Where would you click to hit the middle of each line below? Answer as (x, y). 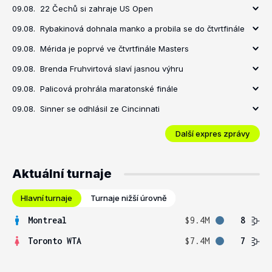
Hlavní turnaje (46, 198)
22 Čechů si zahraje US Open (97, 8)
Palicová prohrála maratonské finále (109, 89)
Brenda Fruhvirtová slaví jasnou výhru (112, 69)
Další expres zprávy (212, 133)
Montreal (47, 220)
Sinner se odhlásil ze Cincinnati (100, 109)
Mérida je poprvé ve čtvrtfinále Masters (114, 49)
